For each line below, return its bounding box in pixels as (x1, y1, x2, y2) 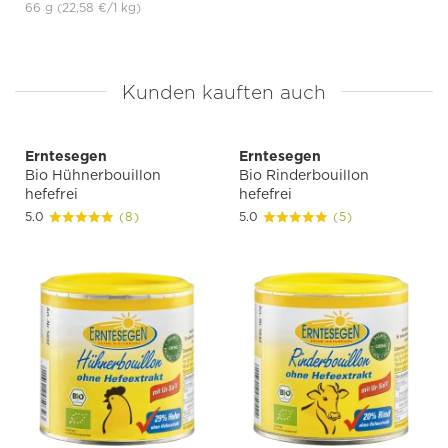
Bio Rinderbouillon (239, 167, 369, 184)
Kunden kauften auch (122, 81, 326, 105)
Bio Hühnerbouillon (25, 167, 161, 184)
